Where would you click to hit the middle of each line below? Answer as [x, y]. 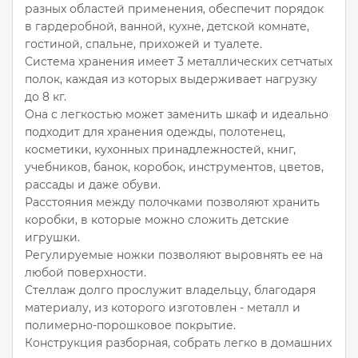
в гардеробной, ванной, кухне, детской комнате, [167, 26]
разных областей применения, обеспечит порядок [174, 9]
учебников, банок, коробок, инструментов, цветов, [174, 167]
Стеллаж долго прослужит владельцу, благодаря [170, 290]
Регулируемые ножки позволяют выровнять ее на [174, 255]
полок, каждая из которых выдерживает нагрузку [171, 79]
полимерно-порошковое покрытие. [133, 325]
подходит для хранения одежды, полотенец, [155, 132]
